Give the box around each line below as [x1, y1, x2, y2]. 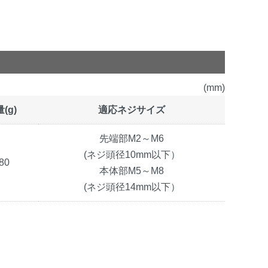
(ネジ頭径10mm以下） [83, 149, 180, 160]
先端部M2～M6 [99, 133, 164, 144]
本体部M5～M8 [99, 165, 164, 176]
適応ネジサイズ [98, 104, 165, 115]
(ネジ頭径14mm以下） [83, 181, 180, 192]
